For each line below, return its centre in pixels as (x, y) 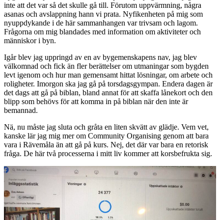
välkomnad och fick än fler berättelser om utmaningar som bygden (106, 66)
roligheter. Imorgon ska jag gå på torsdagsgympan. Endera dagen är (108, 83)
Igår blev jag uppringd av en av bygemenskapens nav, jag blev (100, 57)
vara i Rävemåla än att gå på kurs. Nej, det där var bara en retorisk (106, 144)
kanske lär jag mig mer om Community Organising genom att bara (106, 136)
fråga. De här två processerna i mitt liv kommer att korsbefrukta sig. (108, 153)
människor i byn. (30, 40)
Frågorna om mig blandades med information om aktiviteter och (102, 31)
